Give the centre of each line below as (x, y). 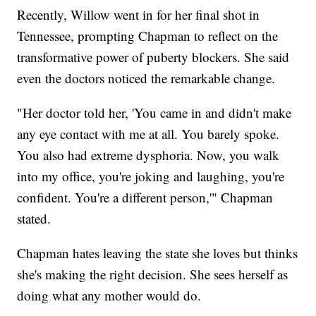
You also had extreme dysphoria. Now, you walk (148, 154)
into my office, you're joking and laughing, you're (151, 176)
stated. (34, 218)
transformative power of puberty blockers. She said (153, 56)
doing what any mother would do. (114, 295)
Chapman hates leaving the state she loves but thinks (158, 253)
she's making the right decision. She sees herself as (153, 274)
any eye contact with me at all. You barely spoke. (148, 133)
